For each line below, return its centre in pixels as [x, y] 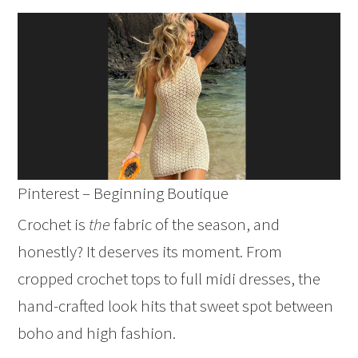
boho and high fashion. [97, 333]
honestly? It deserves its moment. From [150, 252]
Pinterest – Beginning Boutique [123, 193]
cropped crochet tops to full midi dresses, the [169, 279]
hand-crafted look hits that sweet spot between [176, 306]
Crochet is [54, 225]
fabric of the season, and [195, 225]
